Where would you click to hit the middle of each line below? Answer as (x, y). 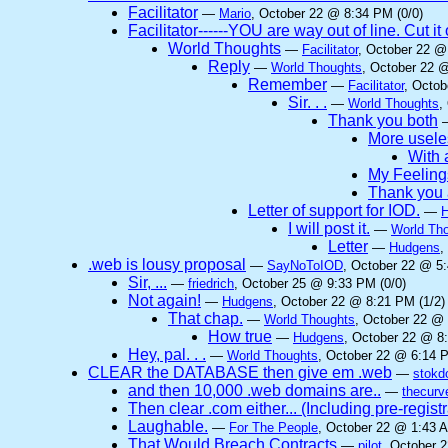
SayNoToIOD (305, 265)
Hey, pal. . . (167, 354)
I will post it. (329, 228)
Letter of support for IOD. (334, 210)
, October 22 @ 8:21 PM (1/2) (359, 301)
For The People (273, 427)
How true (240, 336)
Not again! (164, 300)
